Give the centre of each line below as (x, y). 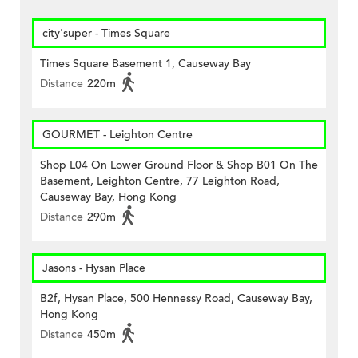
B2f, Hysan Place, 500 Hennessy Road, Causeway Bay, (176, 299)
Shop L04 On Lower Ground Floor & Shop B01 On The (179, 165)
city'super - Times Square (106, 34)
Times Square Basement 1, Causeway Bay (145, 64)
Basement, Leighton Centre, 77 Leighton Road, (160, 181)
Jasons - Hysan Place (94, 268)
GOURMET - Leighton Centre (117, 135)
